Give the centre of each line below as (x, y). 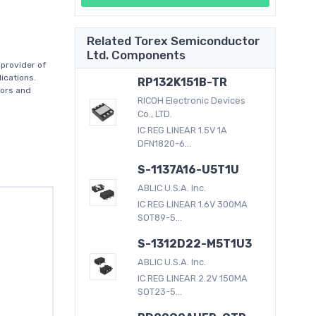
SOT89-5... (160, 217)
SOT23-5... (160, 291)
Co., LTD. (155, 114)
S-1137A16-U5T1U (189, 169)
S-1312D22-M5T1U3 (195, 243)
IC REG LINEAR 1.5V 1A (183, 130)
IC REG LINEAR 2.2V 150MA (193, 278)
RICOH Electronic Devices (192, 100)
